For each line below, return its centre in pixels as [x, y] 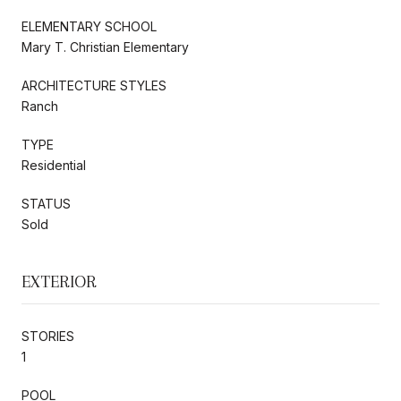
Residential [54, 165]
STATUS [46, 203]
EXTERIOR [59, 282]
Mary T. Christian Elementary [105, 47]
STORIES [48, 336]
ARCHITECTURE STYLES [94, 85]
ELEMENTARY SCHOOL [89, 26]
